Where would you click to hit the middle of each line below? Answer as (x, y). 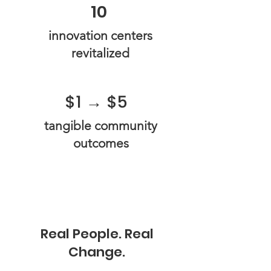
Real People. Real (97, 234)
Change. (97, 252)
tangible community (101, 126)
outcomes (101, 143)
